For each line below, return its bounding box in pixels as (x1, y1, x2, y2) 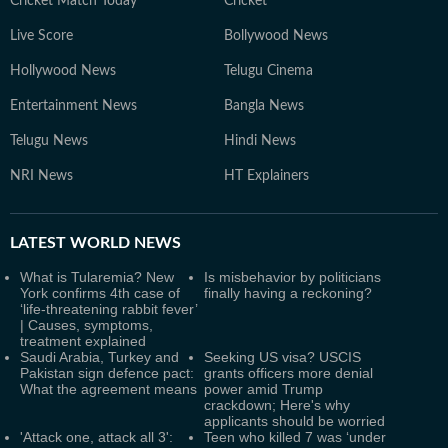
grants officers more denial (204, 365, 373, 381)
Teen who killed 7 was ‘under (204, 429, 386, 445)
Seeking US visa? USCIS (204, 349, 361, 365)
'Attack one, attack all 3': (20, 429, 173, 445)
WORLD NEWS (66, 235, 181, 251)
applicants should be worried (204, 413, 385, 429)
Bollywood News (224, 29, 328, 43)
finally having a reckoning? (204, 285, 372, 301)
